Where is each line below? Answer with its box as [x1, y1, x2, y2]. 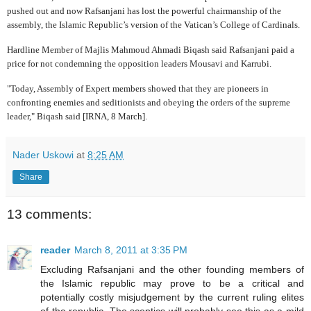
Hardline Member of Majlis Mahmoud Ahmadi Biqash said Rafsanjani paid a [7, 44, 294, 56]
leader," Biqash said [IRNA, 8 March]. [7, 110, 147, 121]
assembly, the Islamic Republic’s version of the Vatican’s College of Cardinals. [7, 19, 300, 31]
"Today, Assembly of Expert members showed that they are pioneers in [7, 83, 269, 94]
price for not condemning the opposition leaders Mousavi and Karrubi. [7, 58, 271, 69]
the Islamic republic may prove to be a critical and [40, 278, 304, 289]
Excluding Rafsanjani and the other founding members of [40, 264, 304, 276]
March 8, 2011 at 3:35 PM [74, 244, 187, 256]
